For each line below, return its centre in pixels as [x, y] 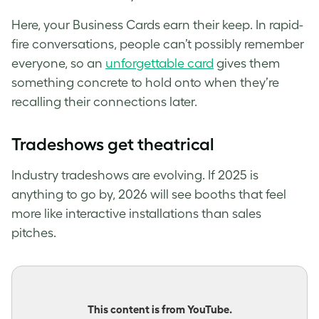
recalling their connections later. [106, 102]
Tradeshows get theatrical [113, 145]
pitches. [35, 233]
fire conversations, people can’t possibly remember [158, 45]
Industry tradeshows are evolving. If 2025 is [135, 176]
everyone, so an [58, 64]
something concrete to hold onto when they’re [145, 83]
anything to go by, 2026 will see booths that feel [149, 195]
